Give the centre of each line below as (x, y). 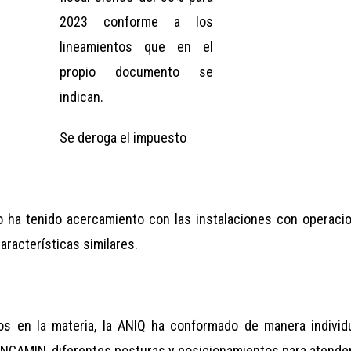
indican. (81, 96)
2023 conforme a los (136, 21)
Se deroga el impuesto (123, 137)
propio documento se (136, 71)
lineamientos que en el (136, 46)
